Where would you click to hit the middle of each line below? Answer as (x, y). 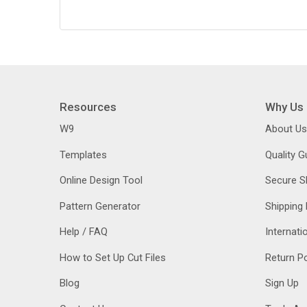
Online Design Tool (101, 180)
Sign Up (282, 283)
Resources (88, 107)
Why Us (284, 107)
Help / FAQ (84, 232)
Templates (83, 155)
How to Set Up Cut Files (113, 257)
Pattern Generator (100, 206)
